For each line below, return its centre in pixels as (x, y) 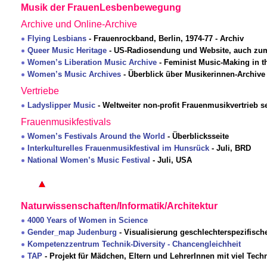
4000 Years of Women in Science (88, 221)
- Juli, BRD (230, 148)
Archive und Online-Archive (79, 24)
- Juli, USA (171, 160)
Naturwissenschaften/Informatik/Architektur (119, 206)
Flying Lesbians (57, 39)
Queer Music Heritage (67, 51)
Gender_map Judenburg (72, 232)
